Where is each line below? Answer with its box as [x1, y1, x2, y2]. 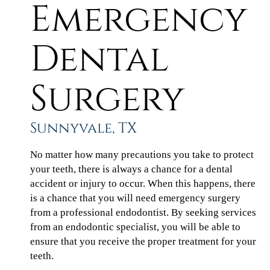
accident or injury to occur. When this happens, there [30, 177, 256, 189]
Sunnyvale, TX [30, 119, 137, 138]
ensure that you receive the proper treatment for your [30, 235, 256, 247]
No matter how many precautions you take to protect [30, 148, 254, 160]
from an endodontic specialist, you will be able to [30, 221, 240, 233]
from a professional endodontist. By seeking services [30, 206, 256, 218]
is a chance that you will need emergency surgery [30, 192, 240, 204]
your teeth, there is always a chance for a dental [30, 163, 233, 175]
